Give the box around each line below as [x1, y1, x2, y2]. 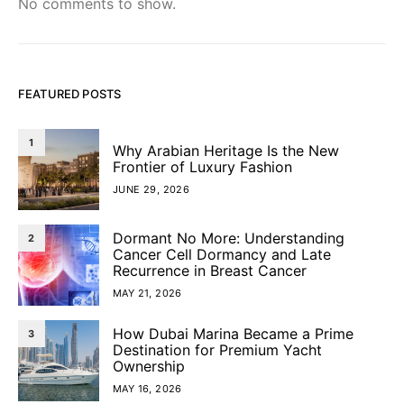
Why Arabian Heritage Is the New [113, 142, 339, 161]
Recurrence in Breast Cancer [113, 262, 307, 280]
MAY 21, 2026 [113, 287, 182, 300]
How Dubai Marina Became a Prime [113, 325, 353, 344]
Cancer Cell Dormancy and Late [113, 245, 331, 264]
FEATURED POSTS [18, 87, 122, 102]
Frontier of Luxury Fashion [113, 158, 292, 177]
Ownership [113, 357, 185, 376]
